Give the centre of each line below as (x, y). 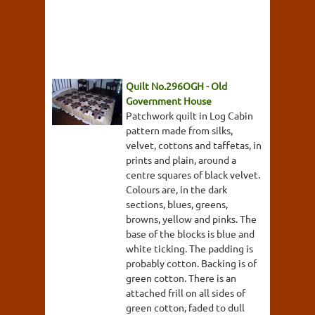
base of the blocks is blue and (190, 233)
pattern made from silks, (179, 130)
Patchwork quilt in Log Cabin (189, 115)
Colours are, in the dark (176, 189)
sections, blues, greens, (177, 204)
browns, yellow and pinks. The (191, 218)
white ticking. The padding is (189, 248)
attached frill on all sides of (186, 292)
